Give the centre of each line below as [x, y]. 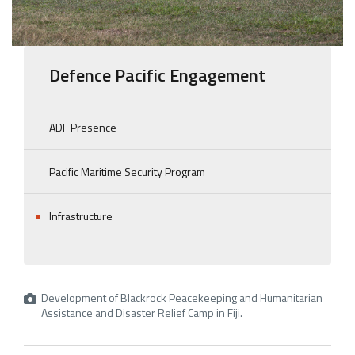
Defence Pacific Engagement [157, 75]
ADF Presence [83, 128]
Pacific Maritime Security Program [127, 172]
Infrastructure [81, 216]
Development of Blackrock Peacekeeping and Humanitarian [182, 297]
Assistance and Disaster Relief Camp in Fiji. [142, 312]
